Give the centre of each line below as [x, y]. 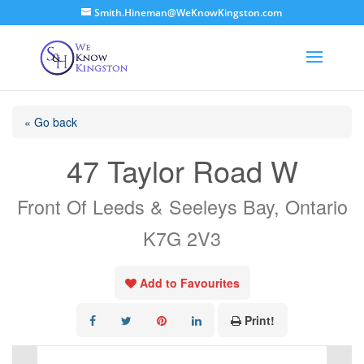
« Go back [51, 122]
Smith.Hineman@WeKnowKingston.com [188, 13]
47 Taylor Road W [182, 170]
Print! [260, 320]
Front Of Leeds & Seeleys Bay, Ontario [182, 206]
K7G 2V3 [182, 238]
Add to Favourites [189, 283]
